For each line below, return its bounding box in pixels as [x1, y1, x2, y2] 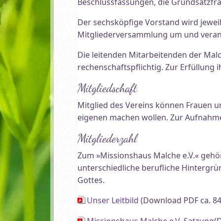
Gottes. [77, 175, 105, 185]
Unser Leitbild [87, 195, 139, 206]
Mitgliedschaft [77, 81, 138, 95]
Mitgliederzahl [77, 131, 138, 146]
